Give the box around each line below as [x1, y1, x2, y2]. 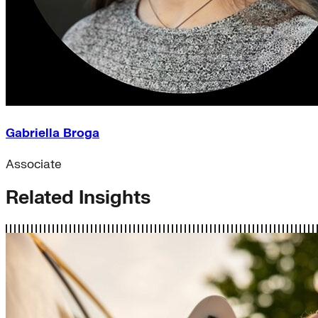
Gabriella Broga [6, 125, 99, 141]
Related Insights [6, 186, 150, 209]
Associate [6, 156, 62, 172]
